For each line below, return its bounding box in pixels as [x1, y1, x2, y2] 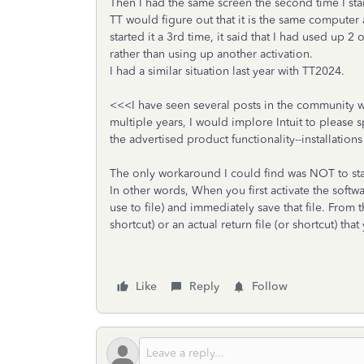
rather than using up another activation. [110, 47, 313, 61]
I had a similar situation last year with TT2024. [110, 64, 344, 78]
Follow [252, 279, 288, 293]
